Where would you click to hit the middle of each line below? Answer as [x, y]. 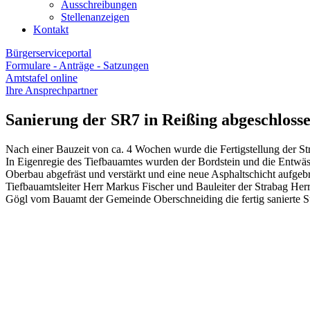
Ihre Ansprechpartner [52, 90]
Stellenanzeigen [95, 17]
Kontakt [51, 29]
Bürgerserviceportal [48, 53]
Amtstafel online [42, 78]
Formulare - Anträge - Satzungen [77, 65]
